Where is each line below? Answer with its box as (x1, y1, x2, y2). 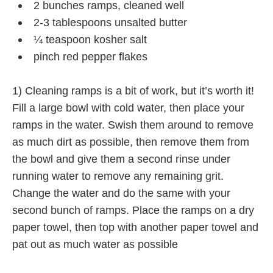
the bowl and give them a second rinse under (12, 152, 230, 165)
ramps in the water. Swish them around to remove (12, 118, 253, 131)
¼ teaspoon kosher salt (34, 33, 147, 46)
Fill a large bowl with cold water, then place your (12, 101, 244, 114)
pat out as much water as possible (12, 238, 178, 250)
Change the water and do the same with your (12, 186, 230, 199)
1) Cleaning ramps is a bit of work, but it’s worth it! (12, 84, 254, 97)
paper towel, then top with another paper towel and (12, 221, 258, 233)
